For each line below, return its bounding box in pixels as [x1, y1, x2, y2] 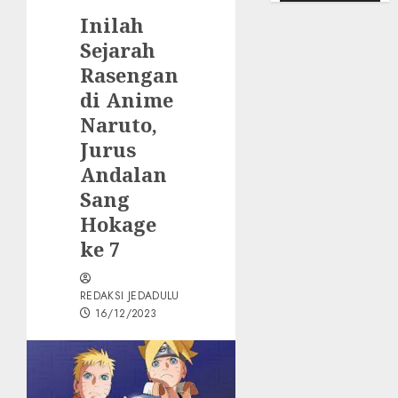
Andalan [80, 160, 167, 187]
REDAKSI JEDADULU [80, 287, 179, 304]
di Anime [80, 85, 173, 113]
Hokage [80, 210, 156, 237]
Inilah [80, 11, 144, 38]
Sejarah [80, 36, 155, 63]
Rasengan [80, 60, 179, 88]
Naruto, [80, 110, 157, 138]
